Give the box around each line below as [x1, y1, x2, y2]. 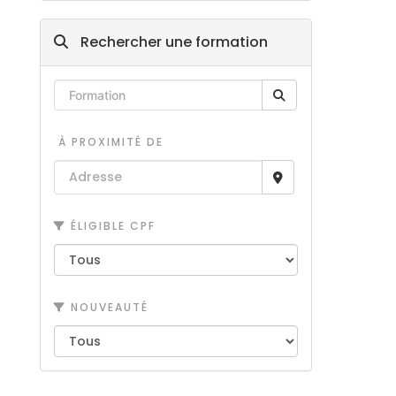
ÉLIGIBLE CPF [65, 218, 156, 233]
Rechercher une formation [76, 32, 268, 52]
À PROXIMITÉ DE [53, 134, 164, 149]
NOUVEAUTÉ [65, 300, 148, 315]
